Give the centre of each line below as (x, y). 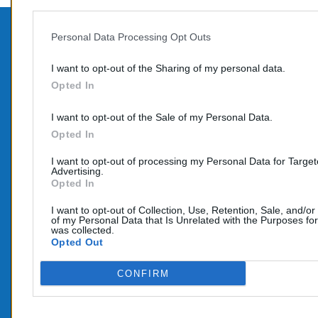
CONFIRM (143, 273)
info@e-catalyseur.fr (132, 150)
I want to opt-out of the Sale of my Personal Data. (162, 117)
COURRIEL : (112, 130)
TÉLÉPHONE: (115, 90)
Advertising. (77, 171)
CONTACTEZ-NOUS (141, 50)
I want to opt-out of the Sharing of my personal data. (168, 68)
